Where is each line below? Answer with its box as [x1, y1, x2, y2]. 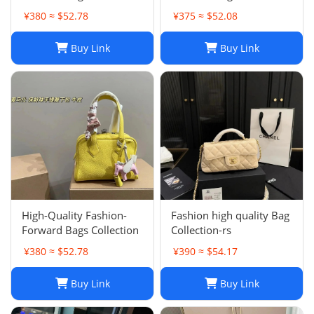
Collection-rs [171, 223, 231, 238]
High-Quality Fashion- [22, 208, 127, 223]
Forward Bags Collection [22, 223, 139, 238]
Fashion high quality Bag [171, 208, 289, 223]
